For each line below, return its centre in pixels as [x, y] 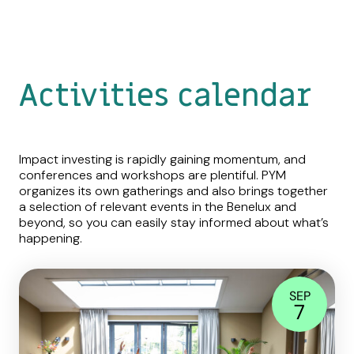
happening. [51, 238]
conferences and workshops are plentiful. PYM [153, 175]
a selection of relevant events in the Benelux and [158, 206]
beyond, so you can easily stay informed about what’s [174, 222]
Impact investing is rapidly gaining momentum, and [162, 159]
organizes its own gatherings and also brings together [173, 190]
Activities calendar [165, 96]
